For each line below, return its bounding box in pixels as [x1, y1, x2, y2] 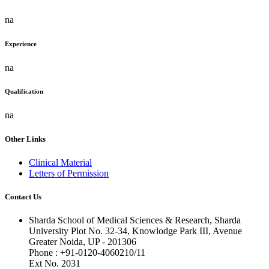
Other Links [5, 134, 46, 144]
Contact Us [5, 192, 41, 201]
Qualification [5, 88, 43, 95]
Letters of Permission [29, 168, 109, 178]
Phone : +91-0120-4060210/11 [29, 247, 145, 258]
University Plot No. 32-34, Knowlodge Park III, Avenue [29, 226, 242, 237]
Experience [5, 40, 37, 47]
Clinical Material [29, 157, 92, 168]
